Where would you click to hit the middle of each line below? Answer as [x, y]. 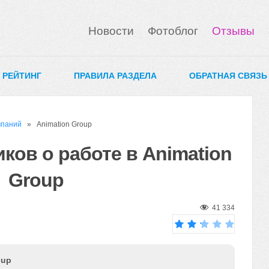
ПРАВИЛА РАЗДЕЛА [115, 76]
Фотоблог [173, 31]
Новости [111, 31]
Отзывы [233, 31]
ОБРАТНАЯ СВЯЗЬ [228, 76]
